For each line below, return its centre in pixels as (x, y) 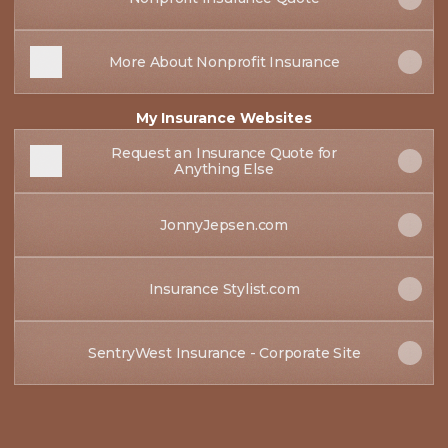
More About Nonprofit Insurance (224, 62)
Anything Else (224, 169)
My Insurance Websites (224, 118)
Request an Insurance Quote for (224, 153)
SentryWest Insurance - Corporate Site (224, 353)
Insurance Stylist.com (224, 289)
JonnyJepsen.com (224, 225)
